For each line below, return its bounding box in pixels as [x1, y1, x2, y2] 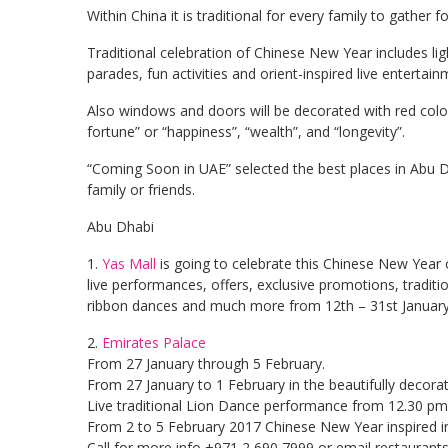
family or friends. [87, 180, 195, 199]
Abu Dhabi [87, 217, 154, 236]
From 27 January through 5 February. [87, 354, 325, 373]
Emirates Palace [102, 333, 206, 352]
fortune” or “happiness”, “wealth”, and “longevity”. [87, 122, 405, 141]
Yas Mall [102, 254, 156, 273]
